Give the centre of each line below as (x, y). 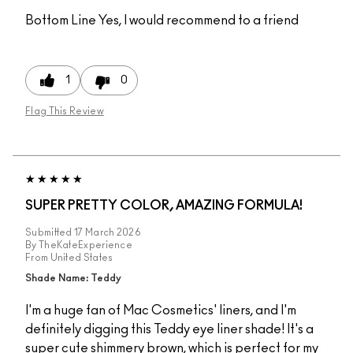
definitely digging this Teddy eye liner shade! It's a (169, 329)
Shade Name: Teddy (73, 278)
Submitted (50, 232)
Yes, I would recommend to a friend (197, 20)
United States (82, 257)
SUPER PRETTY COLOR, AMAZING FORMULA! (164, 205)
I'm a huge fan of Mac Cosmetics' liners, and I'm (161, 310)
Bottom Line (61, 20)
